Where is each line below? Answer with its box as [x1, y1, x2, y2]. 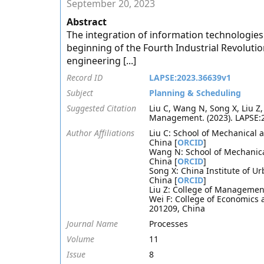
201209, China [149, 203, 205, 214]
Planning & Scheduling [149, 87, 241, 98]
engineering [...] [67, 54, 136, 67]
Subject [67, 87, 93, 98]
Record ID [67, 72, 103, 83]
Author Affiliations [67, 127, 134, 138]
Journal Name [67, 218, 118, 229]
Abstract [67, 15, 107, 28]
